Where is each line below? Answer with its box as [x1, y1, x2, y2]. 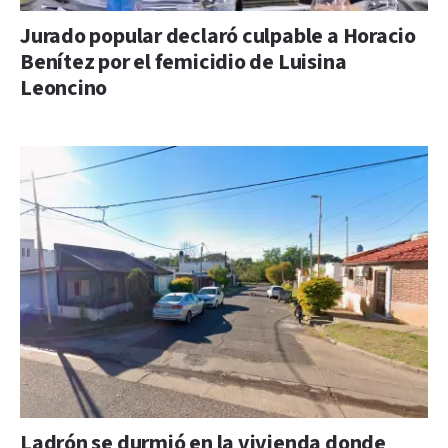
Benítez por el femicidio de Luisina [20, 47, 347, 77]
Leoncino [20, 73, 108, 103]
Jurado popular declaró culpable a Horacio [20, 21, 416, 51]
